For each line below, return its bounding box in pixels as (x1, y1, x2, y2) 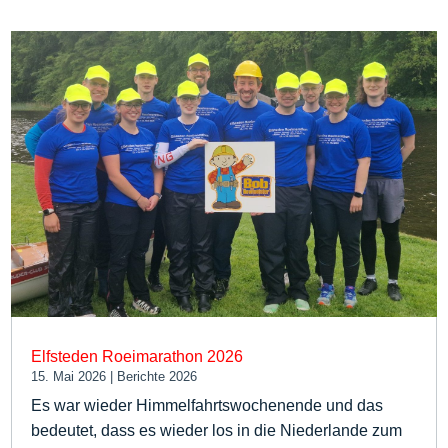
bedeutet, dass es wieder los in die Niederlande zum (31, 421, 403, 439)
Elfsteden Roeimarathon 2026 (31, 347, 244, 365)
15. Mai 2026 (31, 368, 107, 384)
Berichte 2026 (117, 368, 198, 384)
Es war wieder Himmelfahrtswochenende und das (31, 396, 384, 414)
